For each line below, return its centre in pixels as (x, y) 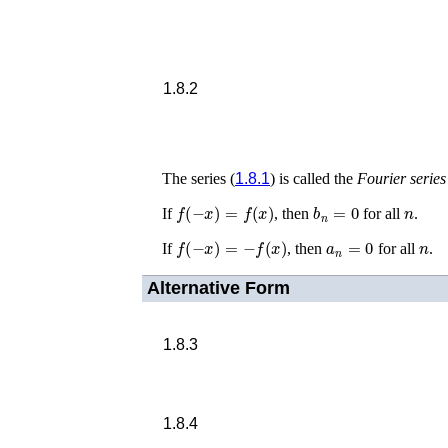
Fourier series (401, 178)
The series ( (198, 178)
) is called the (313, 178)
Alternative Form (218, 288)
